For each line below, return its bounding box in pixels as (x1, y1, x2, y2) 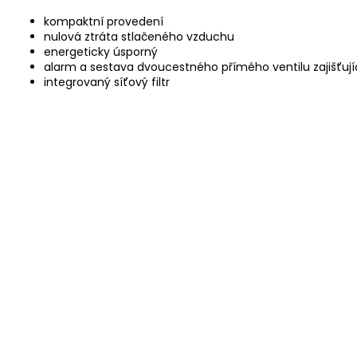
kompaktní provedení (44, 13, 163, 29)
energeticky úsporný (44, 43, 158, 60)
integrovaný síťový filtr (44, 73, 170, 90)
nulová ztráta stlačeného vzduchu (44, 28, 234, 45)
